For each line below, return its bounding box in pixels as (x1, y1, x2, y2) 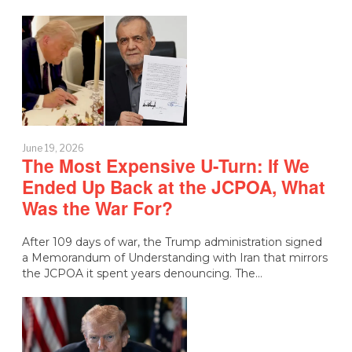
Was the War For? (21, 194, 173, 221)
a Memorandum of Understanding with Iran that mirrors (21, 250, 328, 265)
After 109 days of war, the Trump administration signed (21, 234, 322, 249)
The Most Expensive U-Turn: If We (21, 152, 310, 178)
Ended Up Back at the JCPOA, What (21, 173, 325, 200)
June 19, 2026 (21, 141, 84, 154)
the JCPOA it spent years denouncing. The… (21, 266, 262, 280)
